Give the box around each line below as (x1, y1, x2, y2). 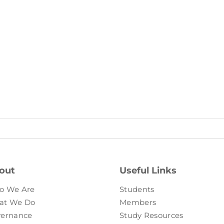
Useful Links (119, 164, 176, 176)
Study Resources (119, 210, 183, 220)
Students (119, 184, 154, 194)
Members (119, 197, 156, 207)
